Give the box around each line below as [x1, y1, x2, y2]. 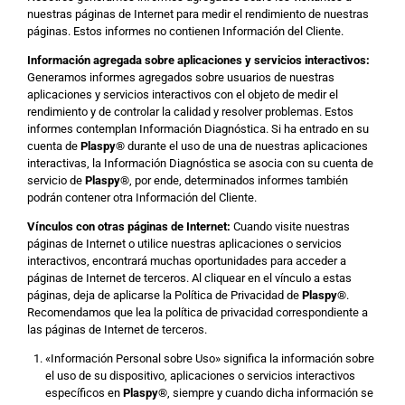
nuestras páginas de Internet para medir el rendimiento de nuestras [27, 7, 369, 21]
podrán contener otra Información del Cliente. [27, 191, 257, 204]
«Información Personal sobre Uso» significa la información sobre [44, 352, 374, 365]
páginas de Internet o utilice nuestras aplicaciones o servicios [27, 237, 342, 250]
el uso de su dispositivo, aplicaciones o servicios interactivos [44, 369, 355, 382]
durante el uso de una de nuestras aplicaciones [125, 139, 368, 153]
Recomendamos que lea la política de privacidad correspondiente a [27, 306, 368, 319]
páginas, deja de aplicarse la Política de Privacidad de [27, 288, 302, 302]
